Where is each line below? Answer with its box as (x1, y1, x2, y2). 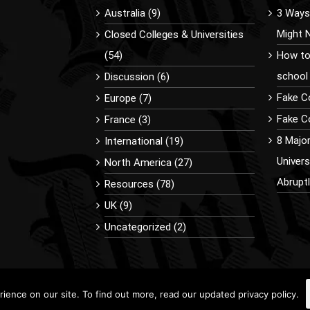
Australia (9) (104, 6, 161, 19)
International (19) (104, 134, 183, 147)
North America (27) (104, 156, 192, 169)
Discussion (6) (104, 70, 170, 83)
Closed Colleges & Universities (104, 28, 244, 41)
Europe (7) (104, 91, 152, 104)
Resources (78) (104, 177, 174, 190)
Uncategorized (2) (104, 220, 186, 233)
